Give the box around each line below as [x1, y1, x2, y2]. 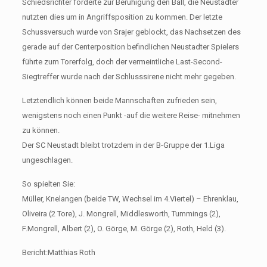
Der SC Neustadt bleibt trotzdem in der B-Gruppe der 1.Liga [21, 140, 225, 150]
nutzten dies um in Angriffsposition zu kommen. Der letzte [21, 12, 222, 21]
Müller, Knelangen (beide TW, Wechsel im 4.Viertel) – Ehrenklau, [21, 194, 238, 203]
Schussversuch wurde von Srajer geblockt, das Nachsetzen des [21, 27, 241, 36]
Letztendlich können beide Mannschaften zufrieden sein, [21, 95, 217, 105]
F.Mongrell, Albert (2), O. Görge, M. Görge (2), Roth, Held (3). [21, 223, 226, 233]
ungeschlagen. [21, 155, 73, 164]
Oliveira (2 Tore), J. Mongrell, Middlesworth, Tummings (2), [21, 209, 221, 218]
